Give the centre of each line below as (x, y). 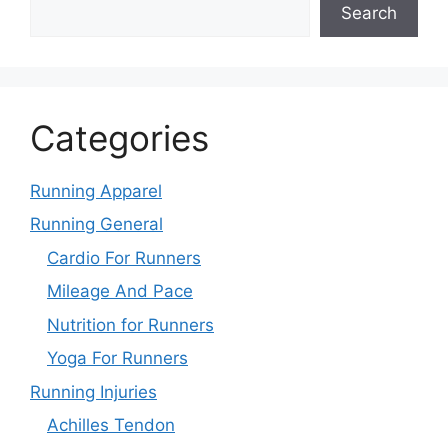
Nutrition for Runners (130, 324)
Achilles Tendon (111, 425)
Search (369, 12)
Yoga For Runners (117, 358)
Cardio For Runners (124, 257)
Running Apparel (96, 190)
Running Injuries (93, 391)
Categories (119, 137)
